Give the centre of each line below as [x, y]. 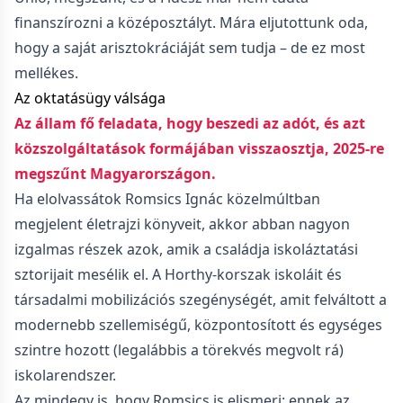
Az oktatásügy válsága [90, 98]
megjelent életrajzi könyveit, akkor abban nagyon [182, 224]
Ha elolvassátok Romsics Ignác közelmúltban [167, 199]
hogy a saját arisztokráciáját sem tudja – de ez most [190, 48]
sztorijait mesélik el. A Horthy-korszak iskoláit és [178, 274]
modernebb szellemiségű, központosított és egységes [198, 325]
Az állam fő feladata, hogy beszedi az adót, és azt [190, 123]
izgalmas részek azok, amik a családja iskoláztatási [186, 249]
